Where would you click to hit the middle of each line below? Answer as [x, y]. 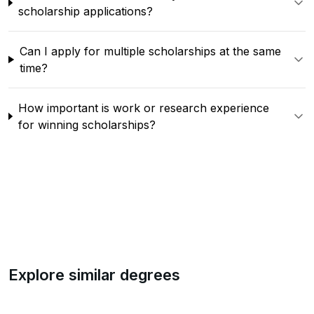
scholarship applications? [85, 11]
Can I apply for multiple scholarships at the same [150, 51]
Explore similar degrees [94, 275]
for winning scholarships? [87, 125]
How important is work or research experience [143, 108]
